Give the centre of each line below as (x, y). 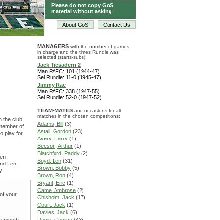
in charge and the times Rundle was (78, 52)
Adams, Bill (50, 124)
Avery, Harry (53, 138)
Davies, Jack (53, 212)
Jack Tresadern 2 (59, 65)
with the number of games (99, 46)
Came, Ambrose (56, 190)
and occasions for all (97, 111)
